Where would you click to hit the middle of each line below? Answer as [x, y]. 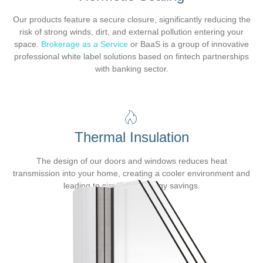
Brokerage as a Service [85, 44]
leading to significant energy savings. [131, 186]
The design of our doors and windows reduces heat [131, 161]
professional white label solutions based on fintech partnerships [131, 56]
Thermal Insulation [131, 137]
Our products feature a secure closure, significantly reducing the [131, 19]
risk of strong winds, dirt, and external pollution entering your [131, 32]
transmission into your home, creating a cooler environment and [131, 173]
